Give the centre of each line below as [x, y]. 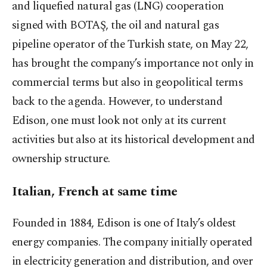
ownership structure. [61, 159]
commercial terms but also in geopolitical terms [128, 83]
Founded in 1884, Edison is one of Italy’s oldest [124, 223]
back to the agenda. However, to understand [117, 102]
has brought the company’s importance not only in [133, 64]
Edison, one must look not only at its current [119, 121]
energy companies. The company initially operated [132, 243]
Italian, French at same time [95, 192]
